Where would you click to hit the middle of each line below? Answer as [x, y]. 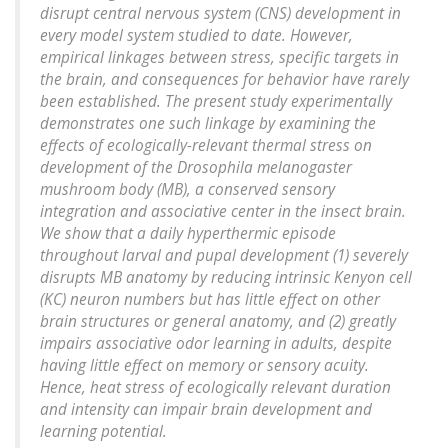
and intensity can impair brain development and [206, 410]
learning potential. [103, 432]
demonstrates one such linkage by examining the [208, 124]
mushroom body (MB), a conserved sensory [187, 190]
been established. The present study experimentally [216, 102]
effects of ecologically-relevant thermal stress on [206, 146]
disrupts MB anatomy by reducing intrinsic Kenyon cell [226, 278]
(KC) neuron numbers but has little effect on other [210, 300]
